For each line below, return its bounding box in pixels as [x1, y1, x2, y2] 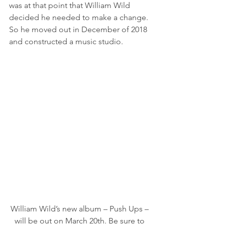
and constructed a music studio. [9, 37, 125, 46]
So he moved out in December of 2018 [9, 25, 149, 34]
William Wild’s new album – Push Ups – [10, 204, 151, 214]
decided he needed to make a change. [9, 13, 150, 22]
